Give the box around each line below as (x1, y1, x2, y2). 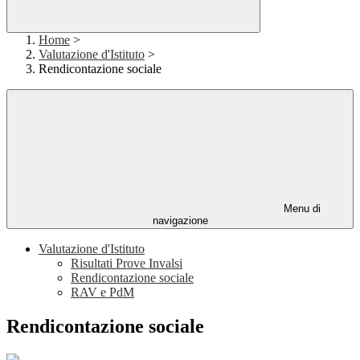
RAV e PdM (71, 285, 134, 300)
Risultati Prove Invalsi (71, 256, 182, 271)
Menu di (280, 202, 321, 215)
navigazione (152, 215, 208, 227)
